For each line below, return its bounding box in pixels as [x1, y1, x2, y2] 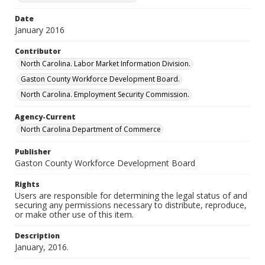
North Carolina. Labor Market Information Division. [21, 59, 190, 69]
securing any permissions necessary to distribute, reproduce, [15, 199, 247, 211]
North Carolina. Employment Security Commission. [21, 89, 189, 99]
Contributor [15, 46, 61, 56]
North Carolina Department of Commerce [21, 124, 161, 134]
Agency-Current [15, 112, 76, 122]
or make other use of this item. [15, 209, 134, 220]
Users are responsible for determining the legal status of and [15, 190, 247, 201]
